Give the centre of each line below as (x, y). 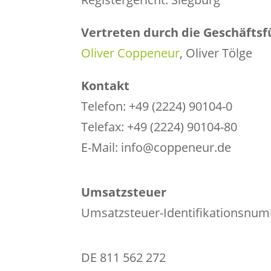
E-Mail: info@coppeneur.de (156, 147)
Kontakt (106, 85)
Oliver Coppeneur (131, 53)
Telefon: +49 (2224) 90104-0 (157, 106)
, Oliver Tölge (216, 53)
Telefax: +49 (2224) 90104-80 (159, 126)
